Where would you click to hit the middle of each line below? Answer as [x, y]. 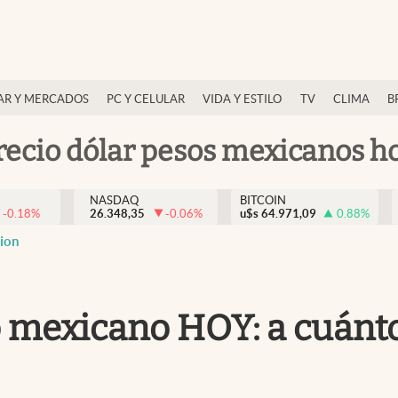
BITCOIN [263, 200]
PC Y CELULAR [146, 99]
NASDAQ [114, 200]
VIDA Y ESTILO [243, 99]
